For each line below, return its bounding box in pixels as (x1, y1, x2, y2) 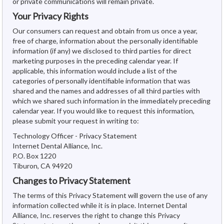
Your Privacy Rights (12, 10, 88, 21)
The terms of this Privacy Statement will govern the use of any (12, 190, 207, 199)
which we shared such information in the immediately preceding (12, 96, 210, 105)
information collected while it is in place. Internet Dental (12, 200, 187, 209)
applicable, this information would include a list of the (12, 66, 177, 75)
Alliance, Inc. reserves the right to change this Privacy (12, 210, 180, 219)
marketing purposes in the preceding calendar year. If (12, 56, 178, 65)
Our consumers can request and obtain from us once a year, (12, 26, 197, 35)
